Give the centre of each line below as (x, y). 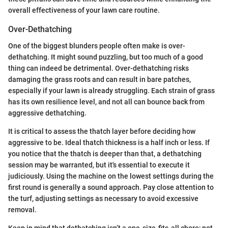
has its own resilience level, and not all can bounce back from (106, 102)
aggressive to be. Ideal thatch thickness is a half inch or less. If (109, 142)
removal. (22, 209)
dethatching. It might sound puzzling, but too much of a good (106, 57)
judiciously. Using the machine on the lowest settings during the (111, 176)
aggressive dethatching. (47, 113)
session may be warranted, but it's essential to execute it (99, 165)
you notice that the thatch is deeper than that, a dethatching (105, 153)
